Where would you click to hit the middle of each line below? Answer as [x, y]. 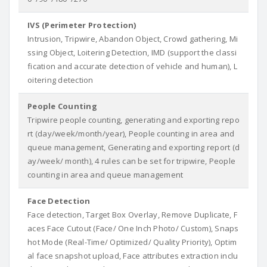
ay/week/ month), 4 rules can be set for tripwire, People [131, 161]
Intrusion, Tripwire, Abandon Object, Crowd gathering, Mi [133, 39]
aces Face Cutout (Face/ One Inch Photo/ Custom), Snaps [133, 228]
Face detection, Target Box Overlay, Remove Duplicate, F [132, 215]
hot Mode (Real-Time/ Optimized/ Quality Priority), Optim [132, 242]
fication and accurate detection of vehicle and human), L [132, 66]
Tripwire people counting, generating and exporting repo [133, 120]
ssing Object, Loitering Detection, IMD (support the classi [132, 52]
